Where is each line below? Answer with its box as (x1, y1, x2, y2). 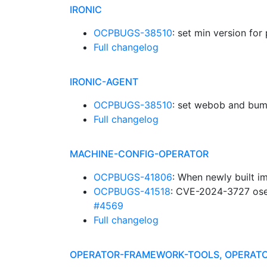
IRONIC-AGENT (70, 76, 138, 88)
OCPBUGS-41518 (94, 185, 170, 197)
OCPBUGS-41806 (94, 171, 172, 183)
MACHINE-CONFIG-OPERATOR (70, 148, 209, 160)
